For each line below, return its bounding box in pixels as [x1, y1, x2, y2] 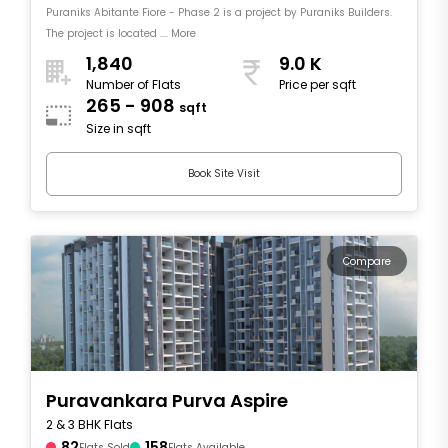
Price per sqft [279, 76, 356, 94]
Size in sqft [86, 120, 151, 138]
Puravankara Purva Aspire [46, 387, 288, 413]
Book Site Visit [188, 166, 260, 182]
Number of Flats [86, 76, 181, 94]
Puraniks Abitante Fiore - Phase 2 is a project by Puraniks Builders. [46, 4, 392, 20]
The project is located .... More [46, 25, 196, 41]
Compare [343, 253, 391, 269]
